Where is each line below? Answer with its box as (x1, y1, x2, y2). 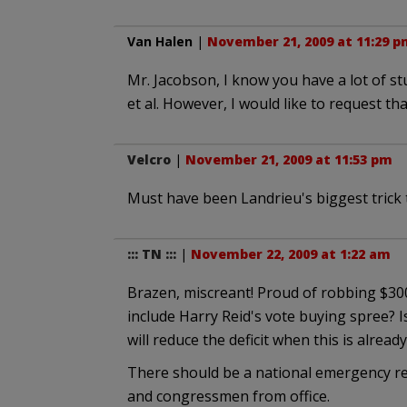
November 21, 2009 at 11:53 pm (184, 151, 392, 168)
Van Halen (126, 33, 193, 50)
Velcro (126, 151, 171, 168)
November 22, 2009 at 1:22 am (190, 245, 391, 263)
